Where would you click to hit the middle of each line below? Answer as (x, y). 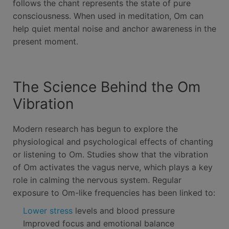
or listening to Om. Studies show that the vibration (110, 154)
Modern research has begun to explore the (95, 129)
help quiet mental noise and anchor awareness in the (114, 29)
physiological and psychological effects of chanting (113, 142)
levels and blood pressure (124, 211)
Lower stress (48, 211)
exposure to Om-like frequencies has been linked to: (114, 193)
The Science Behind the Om (107, 87)
